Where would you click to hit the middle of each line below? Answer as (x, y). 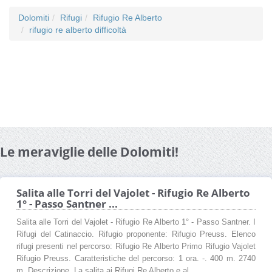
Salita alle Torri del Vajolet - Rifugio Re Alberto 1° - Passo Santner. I (136, 222)
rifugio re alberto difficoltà (78, 29)
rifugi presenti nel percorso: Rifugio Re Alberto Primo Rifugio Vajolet (136, 246)
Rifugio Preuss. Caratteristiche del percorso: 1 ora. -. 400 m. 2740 (136, 258)
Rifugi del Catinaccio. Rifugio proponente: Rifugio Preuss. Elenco (136, 234)
